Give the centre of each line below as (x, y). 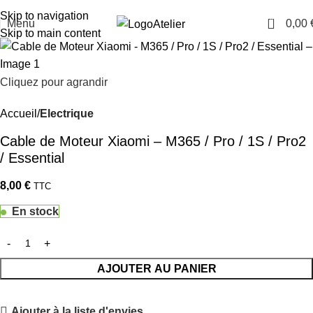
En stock (35, 212)
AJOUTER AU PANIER (156, 269)
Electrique (67, 114)
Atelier (169, 24)
